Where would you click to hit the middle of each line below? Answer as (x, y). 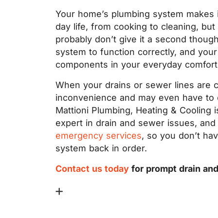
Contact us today (92, 169)
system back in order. (101, 148)
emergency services (99, 136)
